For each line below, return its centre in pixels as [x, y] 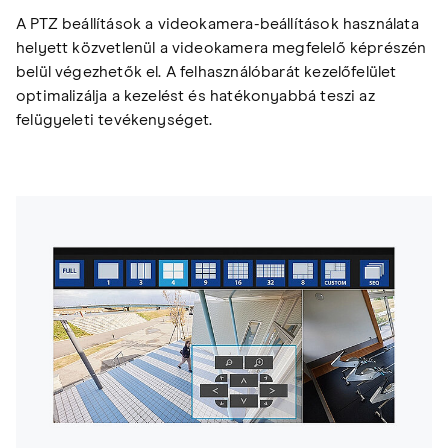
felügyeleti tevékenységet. [114, 120]
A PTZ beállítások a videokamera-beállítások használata [217, 24]
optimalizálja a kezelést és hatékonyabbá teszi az [195, 96]
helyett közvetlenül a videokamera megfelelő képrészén [221, 48]
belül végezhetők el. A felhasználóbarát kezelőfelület [206, 72]
